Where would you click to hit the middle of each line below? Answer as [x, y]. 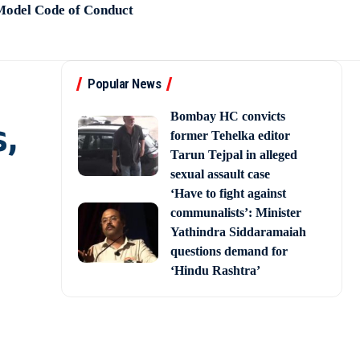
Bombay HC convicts [228, 117]
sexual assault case [220, 174]
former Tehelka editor [230, 136]
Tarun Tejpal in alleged [234, 155]
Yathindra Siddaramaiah [238, 232]
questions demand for [229, 252]
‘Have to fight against [228, 194]
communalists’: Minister [236, 213]
